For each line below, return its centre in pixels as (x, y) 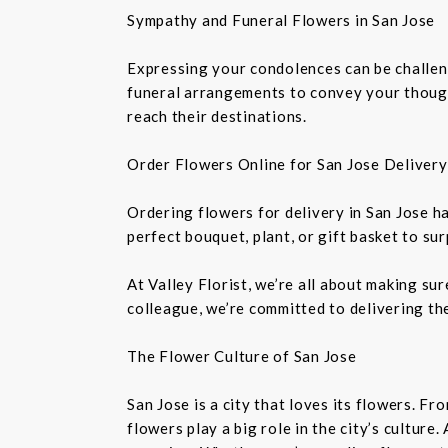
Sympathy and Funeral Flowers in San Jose (281, 19)
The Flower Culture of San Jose (242, 355)
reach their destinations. (217, 115)
